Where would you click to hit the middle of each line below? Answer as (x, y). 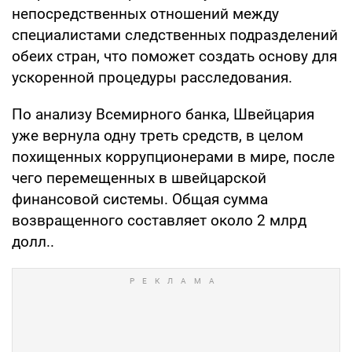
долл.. (33, 241)
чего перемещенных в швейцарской (139, 178)
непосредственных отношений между (145, 13)
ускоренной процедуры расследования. (152, 77)
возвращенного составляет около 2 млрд (159, 220)
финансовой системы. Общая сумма (140, 199)
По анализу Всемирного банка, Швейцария (163, 114)
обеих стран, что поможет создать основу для (174, 56)
